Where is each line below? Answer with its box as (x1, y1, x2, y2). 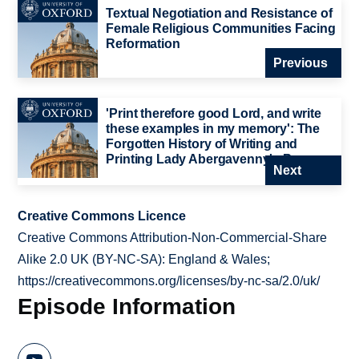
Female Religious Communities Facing (106, 22, 336, 36)
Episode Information (18, 292, 236, 319)
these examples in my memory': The (106, 122, 321, 136)
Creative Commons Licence (18, 208, 187, 223)
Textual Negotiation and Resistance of (106, 6, 333, 21)
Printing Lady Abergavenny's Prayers (106, 152, 329, 167)
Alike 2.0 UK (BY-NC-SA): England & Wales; (18, 252, 271, 266)
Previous (272, 56, 328, 71)
